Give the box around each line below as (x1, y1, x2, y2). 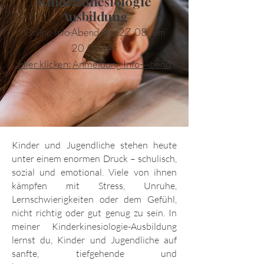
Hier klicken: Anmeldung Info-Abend (18, 58, 171, 71)
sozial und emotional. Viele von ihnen (12, 166, 177, 179)
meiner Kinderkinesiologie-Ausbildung (12, 220, 177, 233)
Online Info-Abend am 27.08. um (24, 25, 165, 39)
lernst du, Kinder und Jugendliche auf (12, 234, 177, 246)
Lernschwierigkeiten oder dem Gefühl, (12, 193, 177, 206)
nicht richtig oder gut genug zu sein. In (12, 207, 177, 219)
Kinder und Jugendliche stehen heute (12, 139, 177, 151)
